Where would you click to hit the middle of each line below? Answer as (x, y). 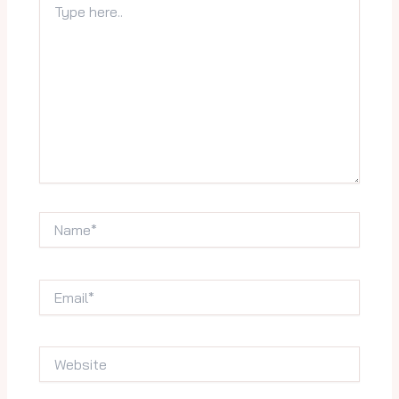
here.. (54, 16)
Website (62, 355)
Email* (57, 287)
